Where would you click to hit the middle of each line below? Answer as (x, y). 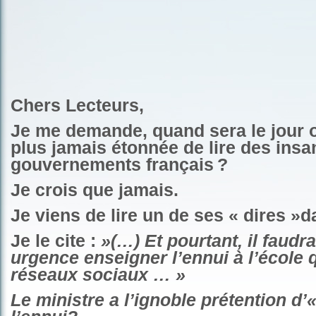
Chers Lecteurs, (77, 105)
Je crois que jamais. (95, 190)
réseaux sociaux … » (98, 275)
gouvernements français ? (119, 165)
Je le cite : (56, 241)
